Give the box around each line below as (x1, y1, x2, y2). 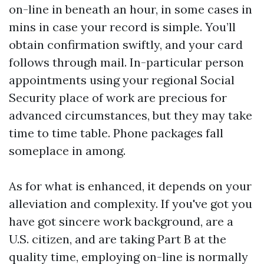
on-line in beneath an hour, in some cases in (9, 2, 252, 16)
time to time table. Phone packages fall (9, 126, 223, 140)
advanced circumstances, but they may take (9, 108, 252, 123)
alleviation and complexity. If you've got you (9, 196, 252, 211)
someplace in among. (9, 143, 126, 158)
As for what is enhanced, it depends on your (9, 179, 252, 193)
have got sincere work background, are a (9, 214, 233, 229)
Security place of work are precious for (9, 90, 227, 105)
